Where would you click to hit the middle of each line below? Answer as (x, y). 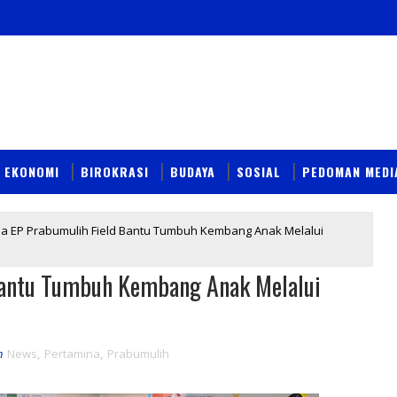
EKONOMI (32, 171)
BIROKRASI (115, 171)
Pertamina (72, 353)
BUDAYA (193, 171)
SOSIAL (259, 171)
